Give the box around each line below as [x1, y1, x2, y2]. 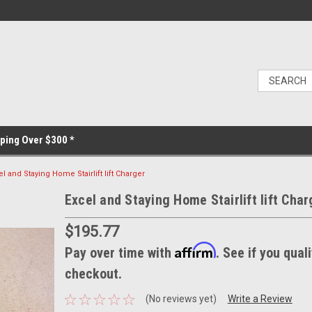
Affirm [174, 241, 216, 259]
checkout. [64, 265, 122, 282]
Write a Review [227, 293, 292, 305]
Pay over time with [64, 244, 175, 261]
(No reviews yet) [145, 293, 217, 305]
